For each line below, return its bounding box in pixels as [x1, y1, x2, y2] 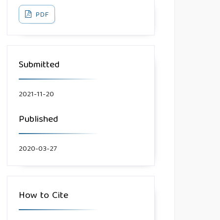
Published [19, 111, 59, 128]
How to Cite [19, 188, 69, 205]
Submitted [19, 56, 60, 74]
